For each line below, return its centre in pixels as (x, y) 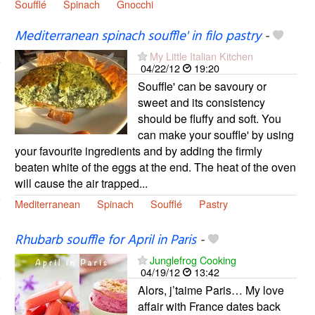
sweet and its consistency (201, 103)
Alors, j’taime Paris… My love (211, 290)
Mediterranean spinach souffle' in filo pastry (137, 37)
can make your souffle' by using (216, 135)
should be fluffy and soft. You (209, 119)
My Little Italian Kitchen (201, 56)
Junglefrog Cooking (193, 260)
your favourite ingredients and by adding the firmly (138, 151)
